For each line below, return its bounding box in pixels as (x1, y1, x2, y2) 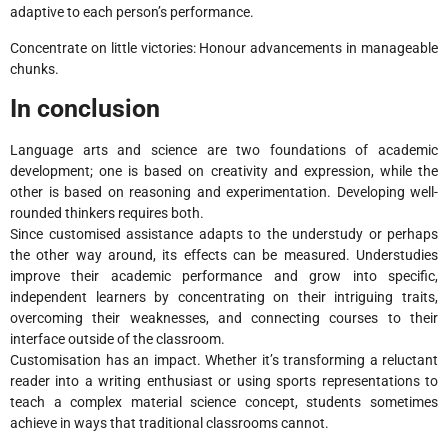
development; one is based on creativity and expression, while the (10, 163, 438, 180)
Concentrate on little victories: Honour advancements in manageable (10, 39, 438, 56)
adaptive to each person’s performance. (10, 4, 254, 21)
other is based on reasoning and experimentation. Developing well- (10, 184, 438, 201)
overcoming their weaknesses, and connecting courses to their (10, 310, 438, 327)
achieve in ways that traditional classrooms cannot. (10, 415, 329, 432)
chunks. (10, 60, 59, 77)
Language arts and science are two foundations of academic (10, 142, 438, 159)
